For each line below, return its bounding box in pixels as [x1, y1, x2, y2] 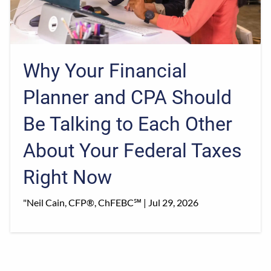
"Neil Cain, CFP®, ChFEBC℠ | [23, 196, 149, 208]
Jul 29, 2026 [148, 196, 199, 208]
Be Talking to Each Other [23, 112, 233, 135]
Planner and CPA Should [23, 85, 232, 109]
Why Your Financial [23, 59, 188, 82]
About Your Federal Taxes [23, 139, 243, 162]
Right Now [23, 165, 113, 189]
